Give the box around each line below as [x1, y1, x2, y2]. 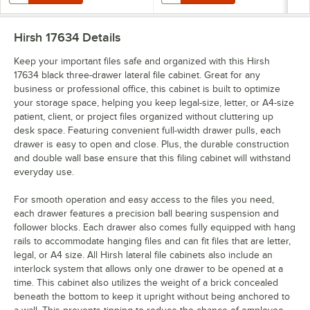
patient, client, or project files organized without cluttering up [14, 111, 273, 122]
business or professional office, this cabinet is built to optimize [14, 83, 280, 94]
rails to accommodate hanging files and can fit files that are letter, [14, 235, 291, 246]
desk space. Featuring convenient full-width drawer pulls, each [14, 125, 281, 136]
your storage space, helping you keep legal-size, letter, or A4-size [14, 97, 294, 108]
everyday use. [14, 166, 74, 177]
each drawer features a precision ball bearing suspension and [14, 208, 279, 219]
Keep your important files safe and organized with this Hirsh [14, 55, 270, 66]
